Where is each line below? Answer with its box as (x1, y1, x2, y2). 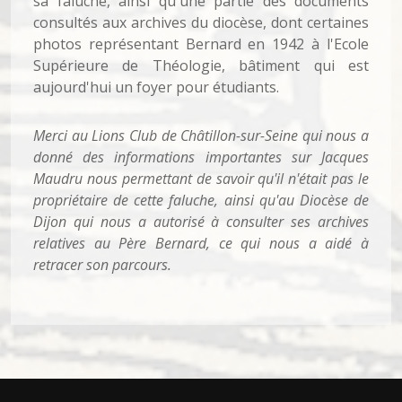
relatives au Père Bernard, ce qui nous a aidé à (33, 233, 369, 253)
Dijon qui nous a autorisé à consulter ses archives (33, 212, 369, 232)
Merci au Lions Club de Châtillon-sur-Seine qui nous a (33, 126, 369, 145)
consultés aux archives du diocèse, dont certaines (33, 13, 369, 32)
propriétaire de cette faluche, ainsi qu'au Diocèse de (33, 190, 369, 210)
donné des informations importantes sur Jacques (33, 147, 369, 167)
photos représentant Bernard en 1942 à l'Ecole (33, 34, 369, 54)
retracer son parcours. (33, 255, 171, 275)
